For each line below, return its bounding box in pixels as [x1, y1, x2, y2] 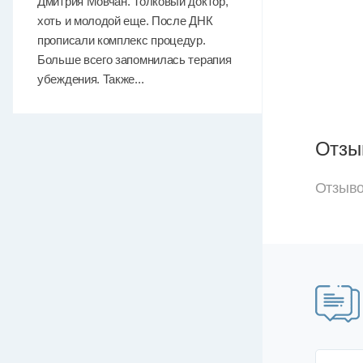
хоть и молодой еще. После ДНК [37, 14, 213, 28]
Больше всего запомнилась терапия [37, 53, 232, 66]
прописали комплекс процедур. [37, 33, 206, 47]
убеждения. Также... [37, 72, 144, 86]
